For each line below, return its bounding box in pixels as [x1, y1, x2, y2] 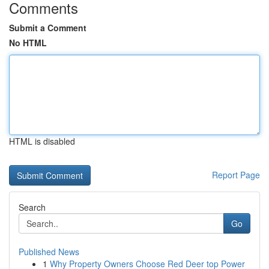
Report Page [212, 169, 260, 181]
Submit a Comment [9, 22, 86, 34]
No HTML [9, 37, 47, 49]
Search [19, 201, 46, 213]
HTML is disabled [9, 135, 75, 147]
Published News [19, 246, 79, 258]
